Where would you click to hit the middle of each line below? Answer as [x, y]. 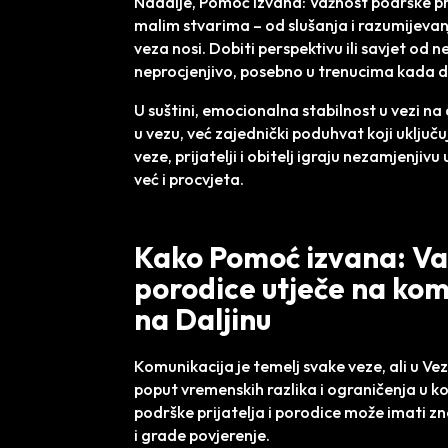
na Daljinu [203, 319]
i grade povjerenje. [202, 435]
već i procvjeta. [189, 179]
